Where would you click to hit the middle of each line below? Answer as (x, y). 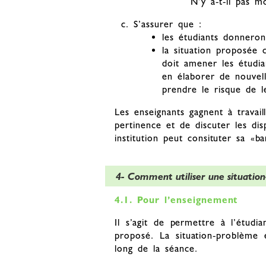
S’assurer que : (168, 24)
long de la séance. (156, 249)
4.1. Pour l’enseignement (176, 200)
